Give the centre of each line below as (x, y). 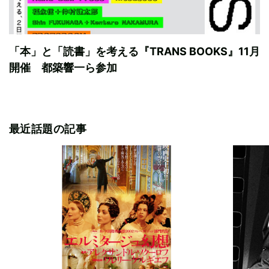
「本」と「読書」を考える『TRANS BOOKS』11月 (134, 51)
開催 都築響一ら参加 (63, 67)
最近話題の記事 (48, 128)
